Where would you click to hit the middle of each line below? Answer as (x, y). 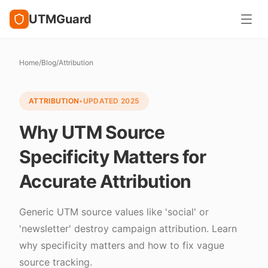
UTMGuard (60, 19)
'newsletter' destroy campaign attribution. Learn (128, 229)
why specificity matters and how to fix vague (122, 245)
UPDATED (102, 101)
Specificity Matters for (112, 157)
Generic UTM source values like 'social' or (114, 212)
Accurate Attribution (105, 181)
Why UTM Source (92, 132)
